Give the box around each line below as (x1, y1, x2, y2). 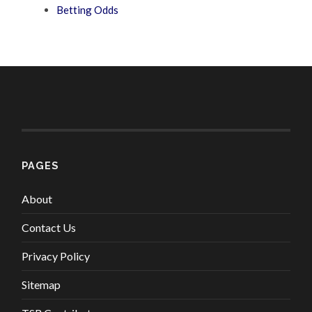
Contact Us (22, 221, 77, 235)
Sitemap (22, 278, 61, 292)
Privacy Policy (22, 249, 91, 263)
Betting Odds (56, 3, 119, 17)
